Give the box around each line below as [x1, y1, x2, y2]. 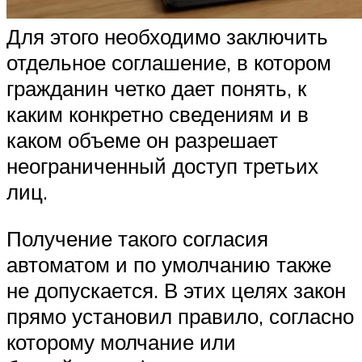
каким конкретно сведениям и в [6, 101, 309, 128]
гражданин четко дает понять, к [6, 75, 306, 102]
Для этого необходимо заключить [6, 23, 328, 50]
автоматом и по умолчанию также [6, 251, 331, 278]
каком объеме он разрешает [6, 127, 278, 154]
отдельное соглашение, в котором [6, 49, 331, 76]
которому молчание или [6, 329, 236, 356]
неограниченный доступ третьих [6, 153, 318, 179]
